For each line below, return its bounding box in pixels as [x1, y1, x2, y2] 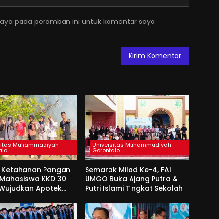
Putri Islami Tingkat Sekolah [85, 183, 183, 194]
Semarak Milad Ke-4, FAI [85, 165, 171, 175]
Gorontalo [92, 146, 120, 154]
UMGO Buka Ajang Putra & [85, 174, 178, 184]
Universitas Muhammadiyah [92, 141, 171, 149]
